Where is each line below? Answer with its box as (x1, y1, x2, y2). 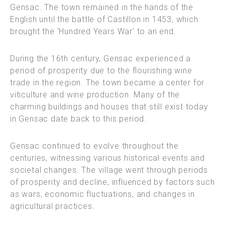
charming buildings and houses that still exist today (10, 101, 208, 111)
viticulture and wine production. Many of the (10, 89, 180, 99)
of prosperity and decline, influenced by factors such (10, 177, 215, 187)
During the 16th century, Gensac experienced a (10, 53, 191, 63)
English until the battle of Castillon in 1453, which (10, 14, 198, 24)
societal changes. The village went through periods (10, 165, 208, 175)
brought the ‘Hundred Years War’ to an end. (10, 26, 176, 36)
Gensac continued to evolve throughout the (10, 141, 179, 151)
